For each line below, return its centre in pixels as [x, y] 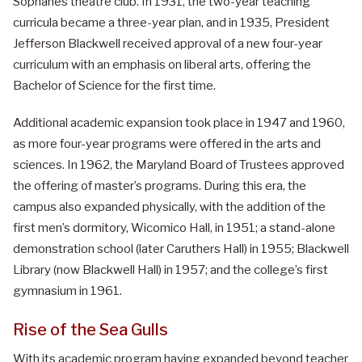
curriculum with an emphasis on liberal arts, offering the [162, 65]
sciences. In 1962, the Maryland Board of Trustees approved [179, 165]
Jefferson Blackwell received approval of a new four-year [168, 44]
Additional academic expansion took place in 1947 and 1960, [179, 123]
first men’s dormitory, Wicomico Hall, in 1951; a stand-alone [174, 228]
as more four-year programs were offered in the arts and [167, 144]
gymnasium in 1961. [67, 291]
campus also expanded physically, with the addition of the [169, 207]
